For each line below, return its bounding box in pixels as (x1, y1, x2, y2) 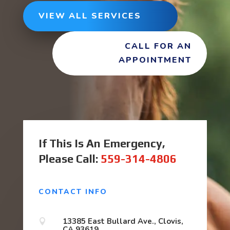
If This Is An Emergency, (38, 136, 165, 150)
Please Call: (38, 151, 101, 165)
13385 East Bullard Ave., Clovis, (62, 216, 183, 226)
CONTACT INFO (38, 186, 107, 197)
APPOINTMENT (119, 54, 192, 66)
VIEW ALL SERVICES (38, 10, 141, 22)
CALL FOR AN (125, 40, 192, 52)
